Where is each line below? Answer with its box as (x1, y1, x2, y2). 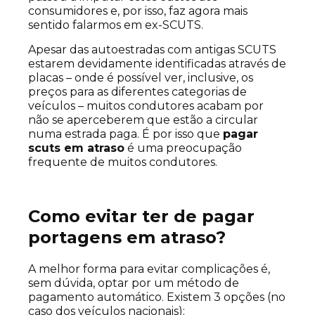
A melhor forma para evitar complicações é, (28, 262, 270, 276)
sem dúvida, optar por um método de (28, 276, 239, 290)
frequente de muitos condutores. (28, 155, 217, 169)
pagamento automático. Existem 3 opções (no (28, 290, 285, 304)
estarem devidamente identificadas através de (28, 57, 286, 71)
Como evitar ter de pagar (28, 206, 255, 227)
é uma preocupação (124, 141, 242, 155)
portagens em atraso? (28, 227, 226, 248)
